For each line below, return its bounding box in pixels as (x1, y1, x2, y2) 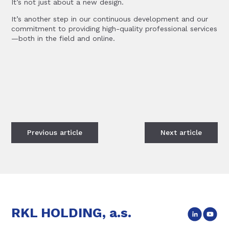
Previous (27, 128, 60, 136)
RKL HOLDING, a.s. (11, 205, 132, 220)
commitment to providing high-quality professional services (11, 25, 218, 33)
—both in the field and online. (11, 34, 116, 42)
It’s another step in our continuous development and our (11, 15, 209, 23)
